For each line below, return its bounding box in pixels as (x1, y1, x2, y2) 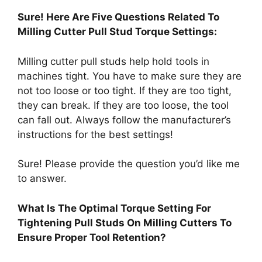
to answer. (18, 173, 67, 185)
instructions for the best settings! (18, 128, 173, 140)
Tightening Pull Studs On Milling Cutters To (18, 216, 232, 229)
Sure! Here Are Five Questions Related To (18, 11, 219, 23)
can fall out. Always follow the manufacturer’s (18, 113, 231, 126)
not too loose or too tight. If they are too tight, (18, 84, 232, 96)
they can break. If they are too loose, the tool (18, 99, 229, 111)
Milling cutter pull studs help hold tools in (18, 55, 209, 67)
